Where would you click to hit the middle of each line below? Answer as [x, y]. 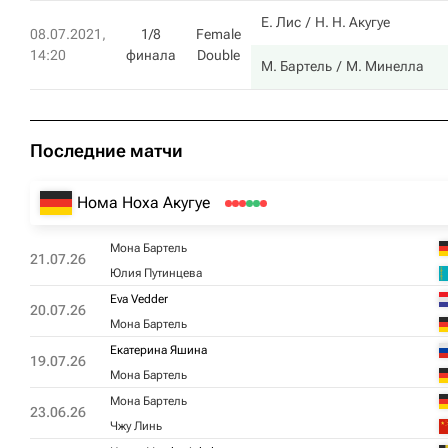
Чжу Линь [136, 426]
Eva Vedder [139, 299]
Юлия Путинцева [156, 273]
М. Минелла [385, 66]
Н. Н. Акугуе [352, 22]
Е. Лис [281, 22]
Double [218, 55]
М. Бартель [296, 66]
